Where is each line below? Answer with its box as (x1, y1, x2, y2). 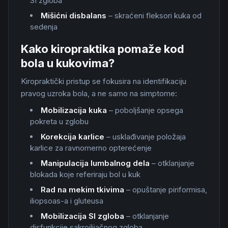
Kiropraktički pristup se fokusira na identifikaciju (21, 76, 186, 86)
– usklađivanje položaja (104, 132, 186, 141)
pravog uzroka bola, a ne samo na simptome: (21, 89, 177, 98)
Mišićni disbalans (41, 11, 106, 20)
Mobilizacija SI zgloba (41, 211, 124, 221)
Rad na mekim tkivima (41, 185, 124, 194)
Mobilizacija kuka (41, 105, 107, 115)
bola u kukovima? (21, 56, 115, 70)
